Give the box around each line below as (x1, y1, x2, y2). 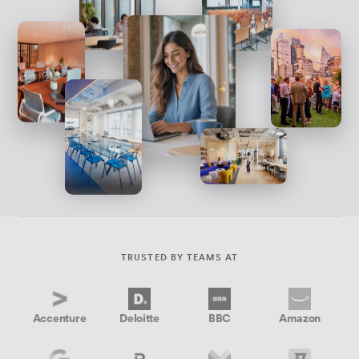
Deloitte (119, 309, 159, 326)
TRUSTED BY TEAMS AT (121, 250, 238, 264)
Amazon (278, 309, 321, 326)
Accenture (32, 309, 87, 326)
